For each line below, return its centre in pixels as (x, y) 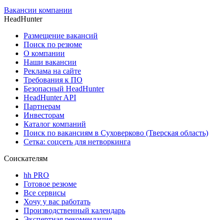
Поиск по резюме (53, 44)
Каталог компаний (55, 124)
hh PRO (36, 175)
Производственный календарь (74, 210)
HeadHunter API (50, 97)
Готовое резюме (50, 184)
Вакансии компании (38, 10)
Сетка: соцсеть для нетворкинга (77, 141)
